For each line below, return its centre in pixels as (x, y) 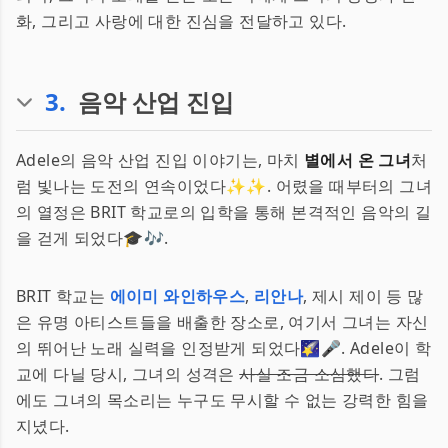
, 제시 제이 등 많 (363, 296)
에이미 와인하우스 (177, 296)
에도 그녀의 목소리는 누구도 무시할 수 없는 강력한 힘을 (222, 400)
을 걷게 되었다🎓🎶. (92, 238)
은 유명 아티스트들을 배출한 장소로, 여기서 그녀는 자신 (222, 322)
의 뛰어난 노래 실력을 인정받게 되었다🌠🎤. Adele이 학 (224, 348)
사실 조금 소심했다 (309, 374)
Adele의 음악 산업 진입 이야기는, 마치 (160, 160)
